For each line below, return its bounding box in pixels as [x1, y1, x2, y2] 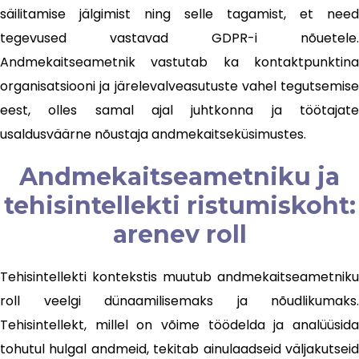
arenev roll [112, 220, 247, 250]
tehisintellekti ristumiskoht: [3, 191, 356, 221]
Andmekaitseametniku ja [19, 162, 340, 192]
